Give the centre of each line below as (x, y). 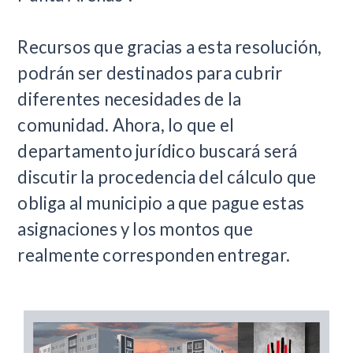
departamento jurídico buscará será (158, 151)
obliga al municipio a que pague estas (161, 203)
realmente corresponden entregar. (154, 255)
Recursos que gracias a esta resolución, (170, 47)
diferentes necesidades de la (130, 99)
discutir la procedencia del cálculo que (167, 177)
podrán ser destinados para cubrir (150, 73)
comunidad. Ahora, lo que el (126, 125)
